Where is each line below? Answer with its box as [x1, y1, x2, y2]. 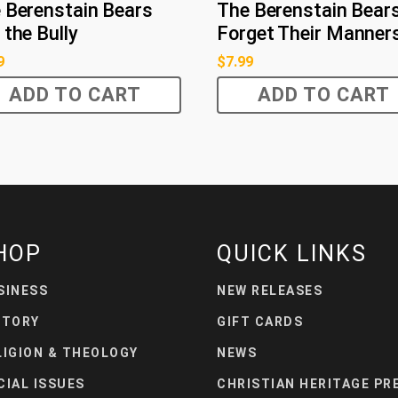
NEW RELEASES [217, 283, 322, 298]
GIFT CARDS [217, 314, 303, 329]
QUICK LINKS [217, 241, 367, 267]
